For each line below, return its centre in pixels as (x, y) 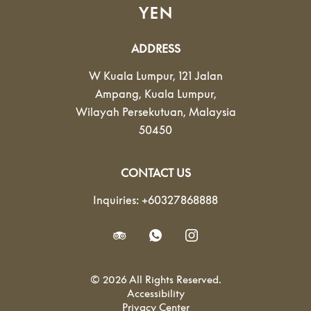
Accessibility (155, 293)
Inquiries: (116, 200)
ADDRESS (155, 49)
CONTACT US (155, 173)
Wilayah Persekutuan (129, 112)
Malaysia (212, 112)
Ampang (117, 94)
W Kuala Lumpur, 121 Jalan (155, 76)
